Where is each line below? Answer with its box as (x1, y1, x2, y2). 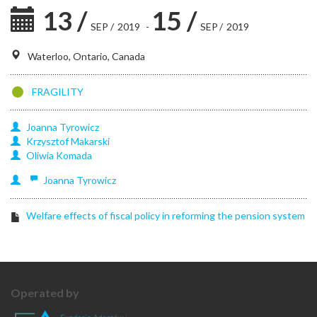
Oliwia (26, 149, 54, 161)
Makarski (71, 135, 110, 147)
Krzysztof (26, 135, 69, 147)
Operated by (11, 286, 79, 299)
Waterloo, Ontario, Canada (28, 50, 145, 62)
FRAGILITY (32, 86, 83, 98)
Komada (56, 149, 92, 161)
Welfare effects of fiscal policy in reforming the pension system (26, 209, 306, 221)
